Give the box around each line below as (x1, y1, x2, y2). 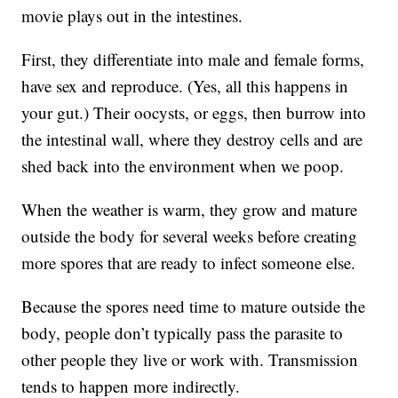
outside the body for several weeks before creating (21, 225, 358, 248)
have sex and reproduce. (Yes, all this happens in (21, 75, 349, 98)
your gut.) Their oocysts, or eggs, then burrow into (21, 101, 367, 124)
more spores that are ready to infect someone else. (21, 251, 356, 275)
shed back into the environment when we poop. (21, 155, 345, 178)
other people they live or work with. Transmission (21, 348, 359, 371)
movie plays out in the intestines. (21, 4, 243, 28)
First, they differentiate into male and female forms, (21, 48, 365, 71)
